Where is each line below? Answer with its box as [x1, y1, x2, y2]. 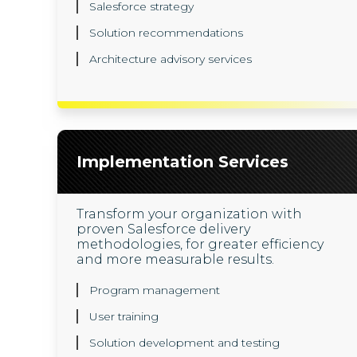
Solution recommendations [89, 25, 243, 40]
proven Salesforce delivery [76, 222, 250, 237]
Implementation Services [76, 152, 288, 171]
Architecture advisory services [89, 52, 252, 66]
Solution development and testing [89, 335, 280, 350]
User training [89, 309, 159, 324]
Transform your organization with [76, 206, 302, 222]
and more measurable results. [76, 252, 274, 267]
